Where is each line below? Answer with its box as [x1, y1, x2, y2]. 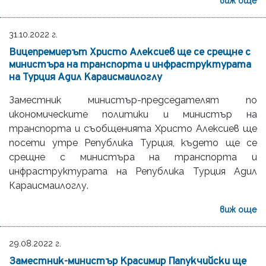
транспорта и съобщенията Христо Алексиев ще [9, 122, 257, 134]
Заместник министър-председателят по [9, 94, 257, 106]
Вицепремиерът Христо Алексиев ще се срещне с [9, 45, 251, 59]
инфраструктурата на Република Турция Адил [9, 165, 257, 177]
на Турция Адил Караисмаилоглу [9, 70, 162, 84]
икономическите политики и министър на [9, 108, 257, 120]
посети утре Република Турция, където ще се [9, 137, 257, 148]
